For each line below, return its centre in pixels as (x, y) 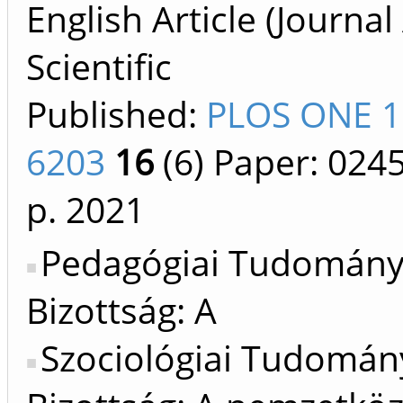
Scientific (99, 67)
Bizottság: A (121, 310)
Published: (116, 114)
